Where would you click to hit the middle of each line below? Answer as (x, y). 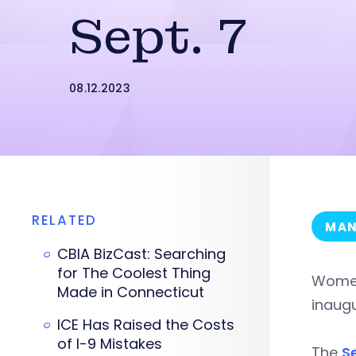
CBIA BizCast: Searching (141, 254)
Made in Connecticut (131, 292)
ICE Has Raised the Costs (146, 325)
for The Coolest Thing (134, 273)
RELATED (64, 220)
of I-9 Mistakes (110, 344)
